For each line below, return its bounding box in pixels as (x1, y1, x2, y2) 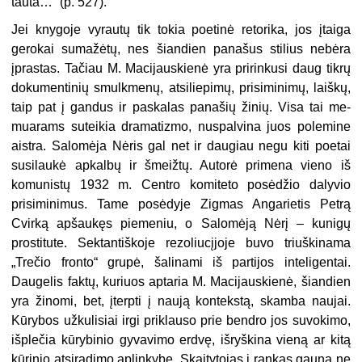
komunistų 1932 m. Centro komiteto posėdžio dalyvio (11, 177, 351, 192)
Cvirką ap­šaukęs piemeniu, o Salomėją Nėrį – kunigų (11, 216, 351, 230)
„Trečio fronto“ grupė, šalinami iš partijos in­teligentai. (11, 255, 351, 269)
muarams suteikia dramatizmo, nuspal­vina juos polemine (11, 119, 351, 133)
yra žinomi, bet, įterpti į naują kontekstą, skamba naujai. (11, 293, 351, 308)
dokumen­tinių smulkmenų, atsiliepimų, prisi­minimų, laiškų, (11, 80, 351, 95)
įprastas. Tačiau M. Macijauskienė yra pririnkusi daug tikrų (11, 61, 351, 75)
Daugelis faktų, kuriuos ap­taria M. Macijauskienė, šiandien (11, 274, 351, 288)
